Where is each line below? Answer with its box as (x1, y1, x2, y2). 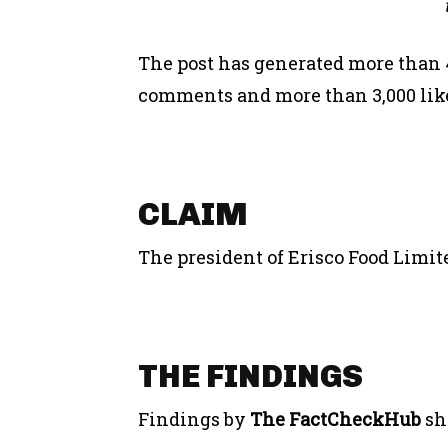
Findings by (138, 406, 250, 431)
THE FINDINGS (138, 356, 363, 395)
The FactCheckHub (250, 406, 421, 431)
